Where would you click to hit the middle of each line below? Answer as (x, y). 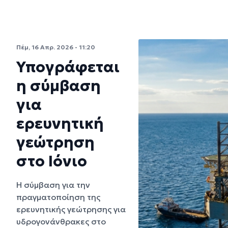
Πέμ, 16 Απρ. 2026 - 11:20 (56, 47)
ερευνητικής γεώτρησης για (71, 209)
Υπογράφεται (68, 67)
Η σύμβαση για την (53, 184)
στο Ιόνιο (52, 161)
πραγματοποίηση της (58, 197)
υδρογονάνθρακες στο (61, 221)
